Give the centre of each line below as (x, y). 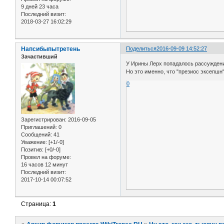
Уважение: (34, 142)
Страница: (37, 204)
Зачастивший (39, 57)
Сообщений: (36, 134)
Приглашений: (39, 127)
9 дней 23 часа (40, 7)
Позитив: (32, 149)
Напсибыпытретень (50, 49)
